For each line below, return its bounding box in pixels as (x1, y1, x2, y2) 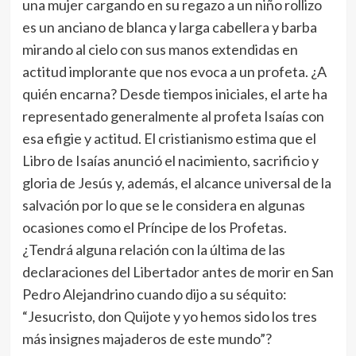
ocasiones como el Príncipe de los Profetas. (21, 218, 287, 236)
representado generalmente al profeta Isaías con (21, 106, 324, 125)
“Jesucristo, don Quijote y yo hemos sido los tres (21, 307, 317, 325)
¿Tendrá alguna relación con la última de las (21, 240, 285, 258)
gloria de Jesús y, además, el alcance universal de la (21, 173, 331, 192)
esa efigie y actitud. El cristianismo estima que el (21, 129, 316, 147)
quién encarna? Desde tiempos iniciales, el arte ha (21, 84, 327, 103)
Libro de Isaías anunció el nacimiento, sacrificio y (21, 151, 319, 169)
